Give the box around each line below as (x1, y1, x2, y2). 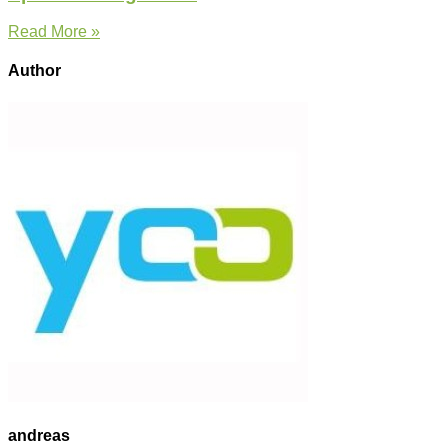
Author (8, 62, 61, 80)
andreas (8, 427, 70, 445)
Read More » (8, 23, 100, 41)
